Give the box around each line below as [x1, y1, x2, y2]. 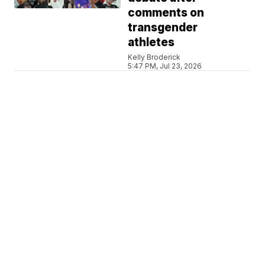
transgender [128, 21, 198, 34]
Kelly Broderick [128, 53, 181, 62]
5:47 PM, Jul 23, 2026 [128, 62, 202, 70]
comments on [128, 6, 205, 20]
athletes [128, 35, 175, 49]
